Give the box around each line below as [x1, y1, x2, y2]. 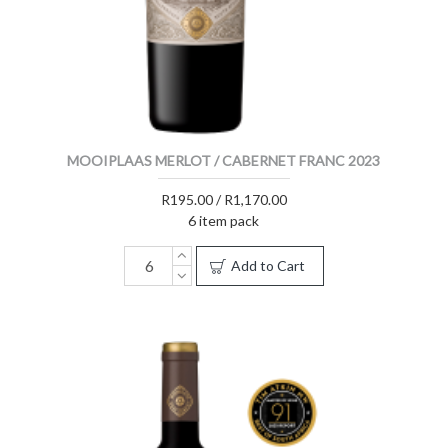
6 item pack [188, 211, 260, 229]
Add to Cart [230, 256, 305, 274]
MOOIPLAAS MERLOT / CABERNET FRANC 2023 [67, 151, 381, 169]
